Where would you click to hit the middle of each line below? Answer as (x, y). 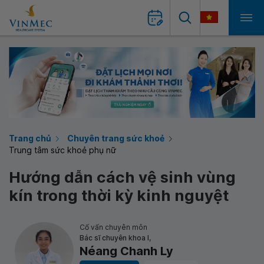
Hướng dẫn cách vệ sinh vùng (122, 177)
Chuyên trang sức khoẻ (116, 138)
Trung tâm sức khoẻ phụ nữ (62, 150)
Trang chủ (30, 138)
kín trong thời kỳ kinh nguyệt (119, 195)
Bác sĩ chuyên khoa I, (115, 238)
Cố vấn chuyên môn (113, 227)
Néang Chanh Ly (126, 251)
